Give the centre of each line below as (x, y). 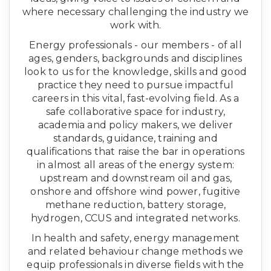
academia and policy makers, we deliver (135, 125)
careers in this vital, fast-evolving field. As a (135, 98)
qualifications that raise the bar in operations (135, 151)
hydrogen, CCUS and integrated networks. (135, 218)
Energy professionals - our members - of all (135, 45)
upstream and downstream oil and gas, (135, 178)
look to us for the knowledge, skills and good (135, 71)
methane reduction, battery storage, (135, 204)
